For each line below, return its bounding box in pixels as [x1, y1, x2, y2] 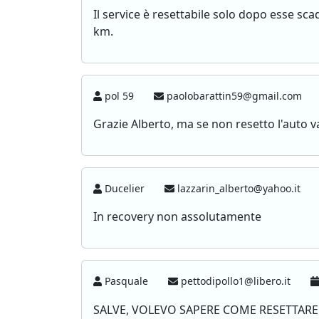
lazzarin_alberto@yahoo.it [174, 182, 304, 195]
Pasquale [102, 274, 152, 288]
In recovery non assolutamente [93, 209, 261, 224]
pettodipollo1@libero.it [178, 274, 294, 288]
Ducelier [102, 182, 148, 195]
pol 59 [102, 89, 137, 103]
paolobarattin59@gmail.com [164, 89, 305, 103]
